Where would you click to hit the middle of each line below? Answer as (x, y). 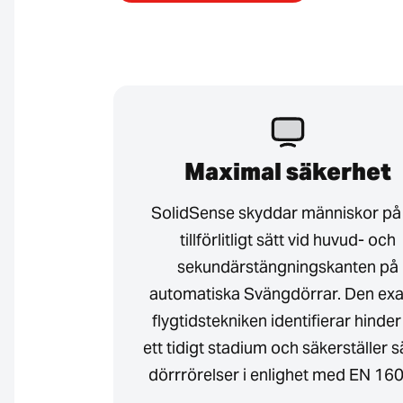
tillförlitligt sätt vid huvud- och (287, 239)
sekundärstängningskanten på (287, 266)
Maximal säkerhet (287, 171)
